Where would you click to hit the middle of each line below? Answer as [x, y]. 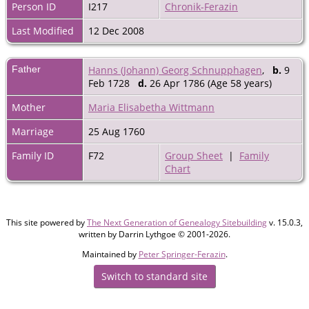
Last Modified [43, 30]
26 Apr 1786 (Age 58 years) [211, 83]
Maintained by [110, 254]
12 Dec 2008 [118, 30]
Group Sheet [194, 155]
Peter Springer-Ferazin [182, 254]
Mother [29, 107]
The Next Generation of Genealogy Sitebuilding [177, 222]
